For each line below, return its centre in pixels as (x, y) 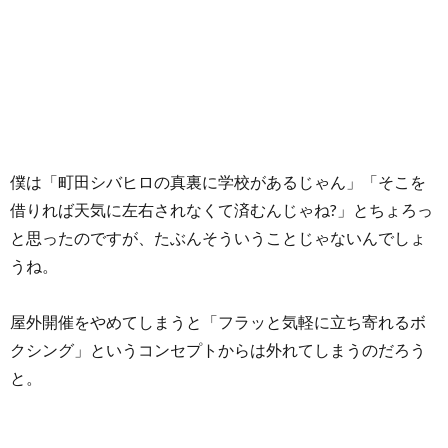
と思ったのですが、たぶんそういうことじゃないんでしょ (218, 237)
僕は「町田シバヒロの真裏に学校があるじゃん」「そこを (218, 181)
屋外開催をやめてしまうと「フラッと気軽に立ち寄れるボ (218, 321)
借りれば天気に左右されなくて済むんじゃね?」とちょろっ (221, 209)
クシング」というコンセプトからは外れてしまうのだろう (218, 349)
